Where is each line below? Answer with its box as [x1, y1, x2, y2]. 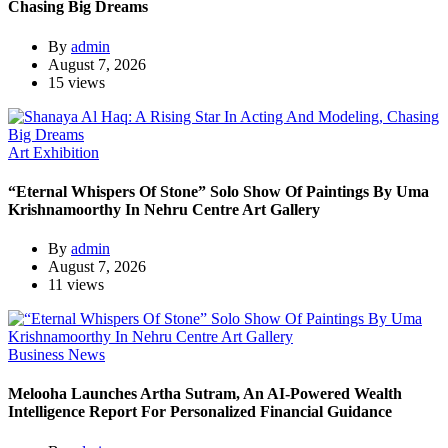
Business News [8, 346, 105, 364]
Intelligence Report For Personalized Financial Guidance [8, 403, 392, 421]
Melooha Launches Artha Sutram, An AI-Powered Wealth [8, 385, 402, 403]
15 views [48, 73, 105, 91]
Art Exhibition [8, 143, 99, 161]
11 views [48, 276, 104, 294]
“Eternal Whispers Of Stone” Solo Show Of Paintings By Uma [8, 182, 429, 200]
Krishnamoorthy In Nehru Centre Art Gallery [8, 200, 320, 218]
